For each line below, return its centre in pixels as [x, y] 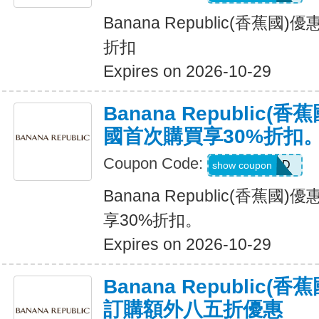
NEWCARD [260, 165]
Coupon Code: [155, 163]
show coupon [242, 165]
